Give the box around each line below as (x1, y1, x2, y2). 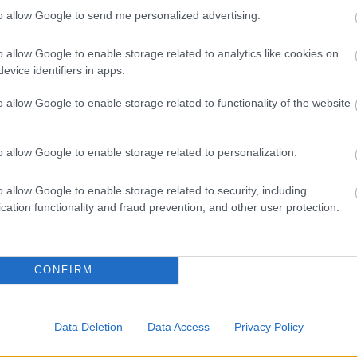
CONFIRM (33, 264, 93, 276)
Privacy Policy (233, 320, 304, 333)
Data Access (147, 320, 210, 333)
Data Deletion (53, 320, 123, 333)
